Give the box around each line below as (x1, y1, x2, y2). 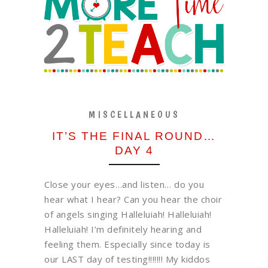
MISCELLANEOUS (88, 109, 180, 121)
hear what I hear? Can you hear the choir (44, 193, 222, 206)
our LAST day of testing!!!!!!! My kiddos (44, 253, 210, 266)
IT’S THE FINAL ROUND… (52, 130, 216, 143)
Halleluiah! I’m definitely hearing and (44, 223, 202, 236)
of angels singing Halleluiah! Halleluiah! (44, 208, 212, 221)
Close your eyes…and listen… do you (44, 178, 204, 191)
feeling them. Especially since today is (44, 238, 211, 251)
